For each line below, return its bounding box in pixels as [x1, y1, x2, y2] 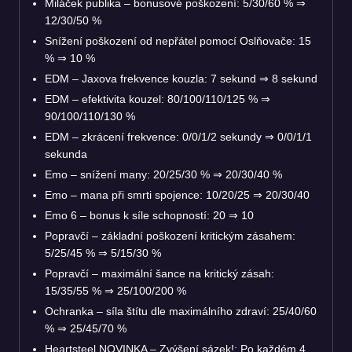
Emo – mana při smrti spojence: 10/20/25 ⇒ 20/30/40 [45, 188, 310, 201]
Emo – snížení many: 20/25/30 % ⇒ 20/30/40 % [45, 167, 282, 181]
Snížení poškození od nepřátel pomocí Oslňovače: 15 [45, 34, 311, 47]
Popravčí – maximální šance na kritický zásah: [45, 266, 274, 280]
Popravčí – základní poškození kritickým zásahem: [45, 229, 295, 242]
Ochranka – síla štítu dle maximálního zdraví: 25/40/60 [45, 304, 317, 317]
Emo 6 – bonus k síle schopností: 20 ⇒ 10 [45, 208, 254, 222]
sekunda [45, 147, 87, 160]
